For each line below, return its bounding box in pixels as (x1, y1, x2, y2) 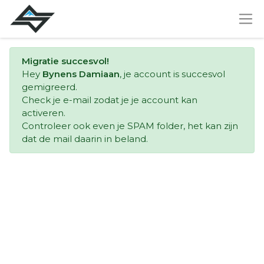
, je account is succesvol (120, 68, 225, 80)
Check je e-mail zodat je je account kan (22, 94, 197, 105)
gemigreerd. (22, 81, 77, 93)
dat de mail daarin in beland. (22, 133, 148, 144)
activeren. (22, 107, 65, 118)
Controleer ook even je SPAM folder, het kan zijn (22, 120, 238, 131)
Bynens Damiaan (42, 68, 120, 80)
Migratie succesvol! (22, 55, 109, 67)
